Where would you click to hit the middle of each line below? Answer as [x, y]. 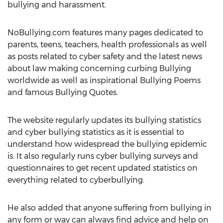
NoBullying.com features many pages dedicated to [105, 33]
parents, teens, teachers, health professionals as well [107, 45]
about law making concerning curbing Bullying [99, 68]
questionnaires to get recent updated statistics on [103, 168]
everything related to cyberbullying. [76, 180]
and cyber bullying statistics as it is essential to [96, 132]
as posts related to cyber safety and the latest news [105, 56]
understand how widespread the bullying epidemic [107, 144]
